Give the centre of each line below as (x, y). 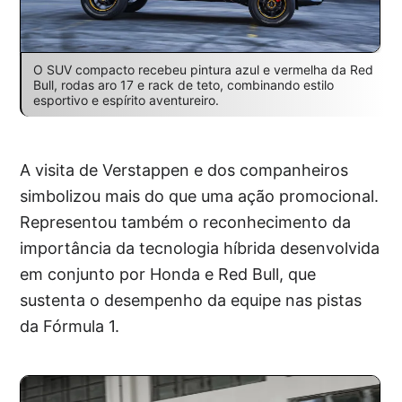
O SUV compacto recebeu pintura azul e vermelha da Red (203, 69)
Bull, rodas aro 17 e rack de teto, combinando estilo (183, 84)
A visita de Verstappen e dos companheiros (184, 170)
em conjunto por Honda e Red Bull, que (168, 274)
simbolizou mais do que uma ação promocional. (200, 196)
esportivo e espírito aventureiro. (126, 100)
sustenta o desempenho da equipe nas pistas (191, 300)
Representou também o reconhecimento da (186, 222)
